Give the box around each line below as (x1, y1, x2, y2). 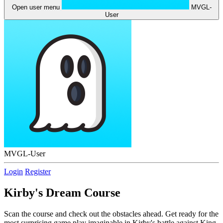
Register (25, 167, 51, 176)
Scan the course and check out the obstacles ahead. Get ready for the (4, 209, 219, 218)
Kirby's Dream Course (4, 186, 120, 199)
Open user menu (11, 3, 60, 11)
